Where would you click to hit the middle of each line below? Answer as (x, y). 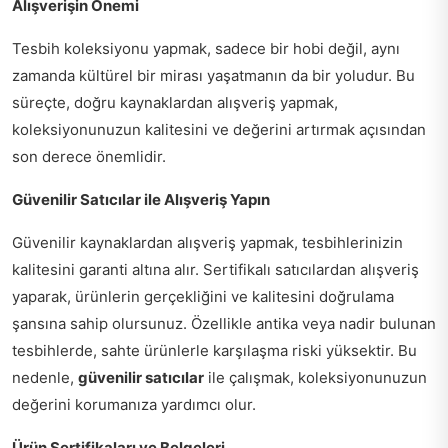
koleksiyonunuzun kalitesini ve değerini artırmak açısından (219, 129)
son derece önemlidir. (89, 156)
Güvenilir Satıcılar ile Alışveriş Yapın (141, 199)
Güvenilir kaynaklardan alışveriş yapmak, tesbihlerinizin (207, 242)
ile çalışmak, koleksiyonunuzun (315, 377)
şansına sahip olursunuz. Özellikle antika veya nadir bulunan (224, 323)
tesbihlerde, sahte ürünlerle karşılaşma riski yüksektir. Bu (214, 350)
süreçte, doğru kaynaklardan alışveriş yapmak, (175, 102)
